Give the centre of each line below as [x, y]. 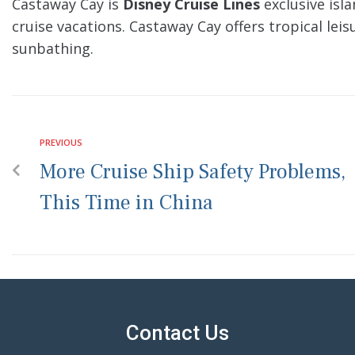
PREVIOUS [61, 142]
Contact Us [177, 333]
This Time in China [126, 203]
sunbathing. [53, 48]
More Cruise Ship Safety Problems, [193, 172]
